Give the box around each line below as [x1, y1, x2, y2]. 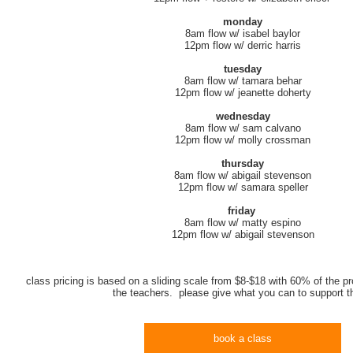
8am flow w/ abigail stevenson [174, 169, 311, 181]
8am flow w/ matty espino [184, 217, 301, 229]
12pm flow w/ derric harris [184, 39, 301, 51]
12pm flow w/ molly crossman [175, 134, 310, 146]
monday [223, 16, 262, 28]
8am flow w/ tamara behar [184, 75, 302, 87]
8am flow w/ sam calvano [184, 122, 301, 134]
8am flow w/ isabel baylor [185, 28, 300, 39]
